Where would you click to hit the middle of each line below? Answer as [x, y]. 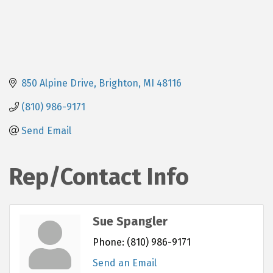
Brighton [119, 83]
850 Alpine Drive [58, 83]
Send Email [46, 130]
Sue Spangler [130, 221]
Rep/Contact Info [99, 176]
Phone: [108, 242]
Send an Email [125, 263]
